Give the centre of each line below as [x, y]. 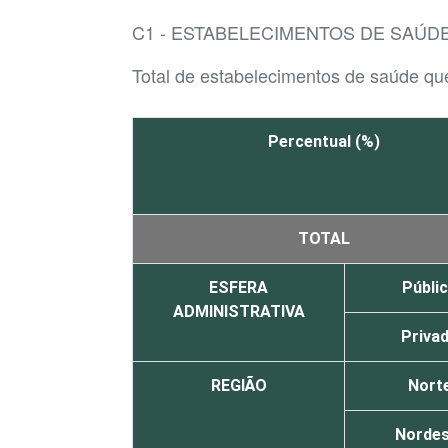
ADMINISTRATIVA [238, 312]
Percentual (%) [324, 142]
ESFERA [238, 288]
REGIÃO [238, 386]
